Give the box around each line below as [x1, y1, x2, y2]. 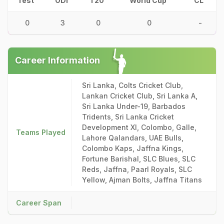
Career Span [16, 198, 61, 207]
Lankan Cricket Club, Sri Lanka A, [82, 91, 197, 100]
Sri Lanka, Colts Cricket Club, [82, 81, 183, 89]
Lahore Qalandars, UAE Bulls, [82, 133, 183, 142]
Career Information [15, 55, 100, 65]
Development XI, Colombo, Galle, [82, 123, 196, 131]
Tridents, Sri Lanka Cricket [82, 112, 174, 121]
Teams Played [16, 128, 65, 136]
